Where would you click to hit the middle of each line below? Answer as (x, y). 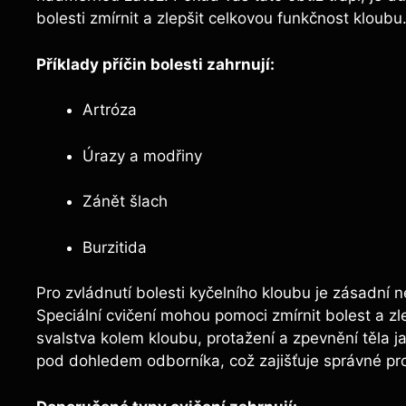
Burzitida (115, 247)
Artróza (110, 110)
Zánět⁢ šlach (125, 202)
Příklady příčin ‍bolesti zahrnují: (155, 64)
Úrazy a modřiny (142, 155)
